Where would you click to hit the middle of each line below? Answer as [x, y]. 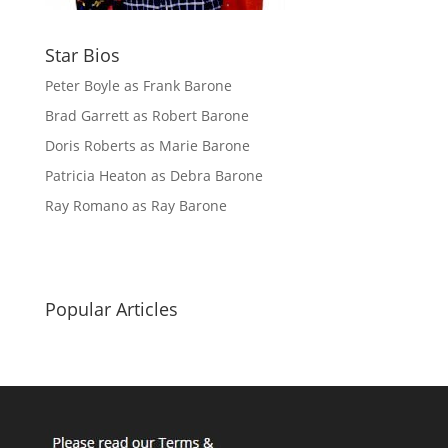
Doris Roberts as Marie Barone [147, 146]
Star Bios [82, 55]
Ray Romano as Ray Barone [135, 206]
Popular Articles [111, 309]
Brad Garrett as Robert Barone [146, 116]
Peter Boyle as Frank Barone [138, 86]
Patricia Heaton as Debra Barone [153, 176]
